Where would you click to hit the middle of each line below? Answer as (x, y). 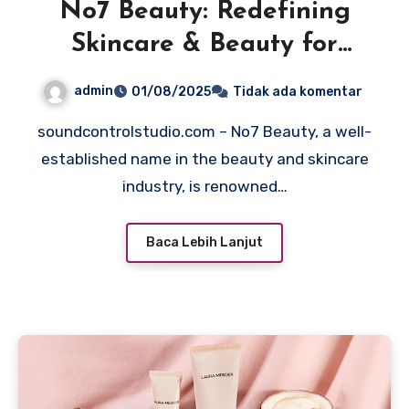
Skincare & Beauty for (204, 44)
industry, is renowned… (204, 186)
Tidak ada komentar (298, 91)
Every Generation (204, 77)
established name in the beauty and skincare (204, 158)
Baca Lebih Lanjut (204, 243)
